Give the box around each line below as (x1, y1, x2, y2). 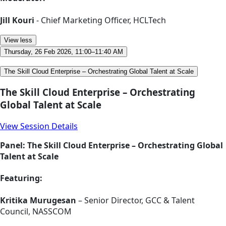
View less (4, 36, 32, 44)
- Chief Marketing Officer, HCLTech (34, 14, 166, 26)
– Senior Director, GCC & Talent (76, 194, 195, 206)
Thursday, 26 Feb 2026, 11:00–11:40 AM (4, 47, 123, 55)
